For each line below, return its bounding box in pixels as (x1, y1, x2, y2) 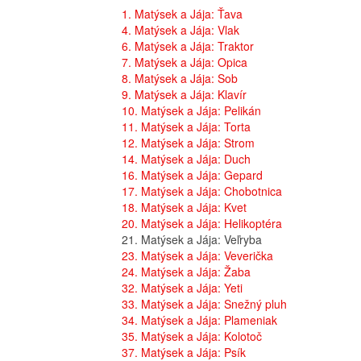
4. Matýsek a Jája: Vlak (122, 22, 239, 39)
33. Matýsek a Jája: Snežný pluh (122, 296, 287, 313)
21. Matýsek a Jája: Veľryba (122, 231, 262, 248)
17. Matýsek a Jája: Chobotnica (122, 183, 282, 200)
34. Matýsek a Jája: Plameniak (122, 312, 277, 329)
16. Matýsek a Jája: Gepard (122, 167, 263, 184)
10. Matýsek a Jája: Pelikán (122, 102, 261, 119)
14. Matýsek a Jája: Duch (122, 151, 251, 168)
